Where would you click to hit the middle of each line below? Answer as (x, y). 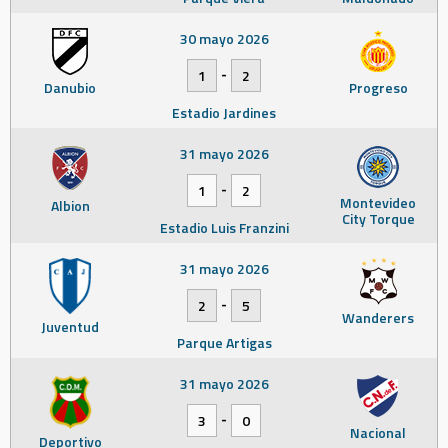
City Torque (378, 218)
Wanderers (378, 317)
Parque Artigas (224, 342)
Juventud (70, 326)
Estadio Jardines (224, 112)
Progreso (378, 87)
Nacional (378, 432)
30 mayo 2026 (224, 38)
